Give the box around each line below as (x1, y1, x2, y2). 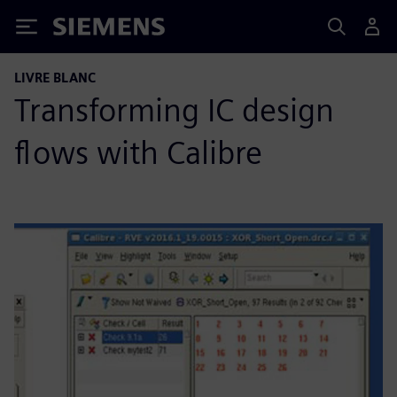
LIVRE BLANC (14, 70, 96, 85)
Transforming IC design (14, 90, 334, 129)
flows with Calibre (14, 133, 262, 172)
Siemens (53, 20, 112, 39)
